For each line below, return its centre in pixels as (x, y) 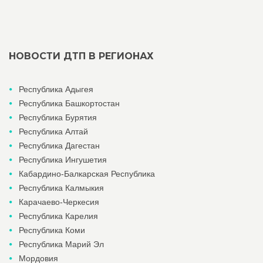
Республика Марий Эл (61, 244)
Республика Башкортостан (69, 103)
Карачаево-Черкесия (59, 202)
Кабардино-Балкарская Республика (87, 174)
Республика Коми (52, 230)
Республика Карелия (58, 216)
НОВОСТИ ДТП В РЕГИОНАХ (81, 56)
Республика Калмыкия (61, 188)
